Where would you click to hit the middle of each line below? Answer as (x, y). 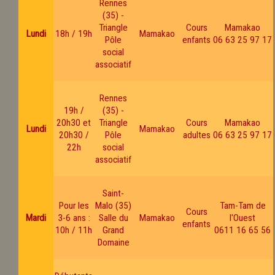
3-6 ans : (74, 218)
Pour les (74, 205)
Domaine (113, 242)
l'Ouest (242, 218)
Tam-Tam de (242, 205)
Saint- (113, 193)
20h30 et (74, 122)
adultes (196, 135)
